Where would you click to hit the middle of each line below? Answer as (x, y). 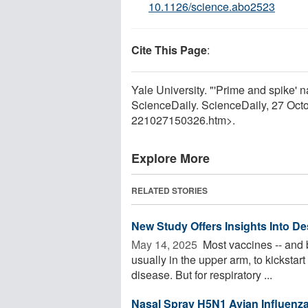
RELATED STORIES (169, 190)
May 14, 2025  (166, 244)
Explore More (170, 158)
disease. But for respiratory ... (202, 274)
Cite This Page (169, 49)
